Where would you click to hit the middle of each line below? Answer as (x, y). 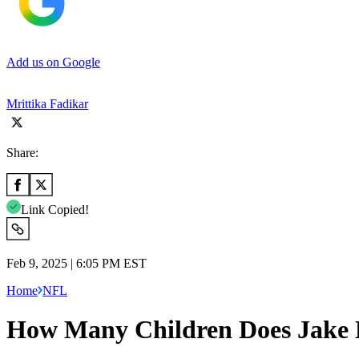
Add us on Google (53, 62)
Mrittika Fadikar (47, 103)
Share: (22, 152)
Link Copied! (55, 209)
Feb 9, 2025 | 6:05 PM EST (77, 263)
